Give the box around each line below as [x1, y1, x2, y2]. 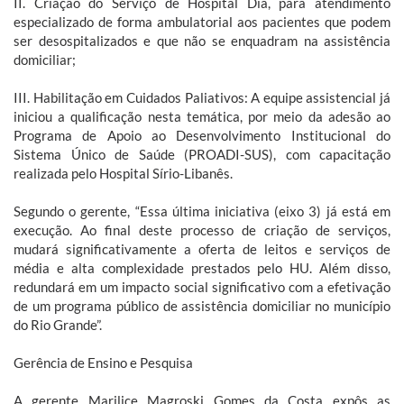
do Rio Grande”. [14, 317, 102, 334]
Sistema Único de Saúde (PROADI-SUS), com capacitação [14, 146, 390, 163]
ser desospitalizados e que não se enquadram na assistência [14, 32, 390, 50]
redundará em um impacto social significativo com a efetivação [14, 279, 390, 296]
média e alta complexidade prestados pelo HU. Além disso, [14, 260, 390, 277]
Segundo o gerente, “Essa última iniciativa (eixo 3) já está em [14, 203, 390, 220]
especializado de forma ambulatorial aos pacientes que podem [14, 14, 390, 31]
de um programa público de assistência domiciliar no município [14, 298, 390, 315]
